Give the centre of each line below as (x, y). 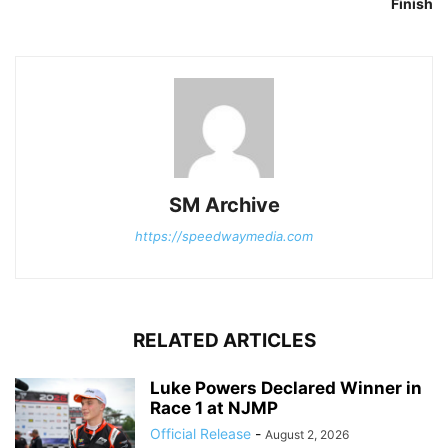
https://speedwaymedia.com (224, 236)
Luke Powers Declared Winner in (286, 388)
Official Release (200, 434)
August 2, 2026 (307, 435)
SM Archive (224, 205)
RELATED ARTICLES (224, 341)
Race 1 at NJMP (214, 408)
